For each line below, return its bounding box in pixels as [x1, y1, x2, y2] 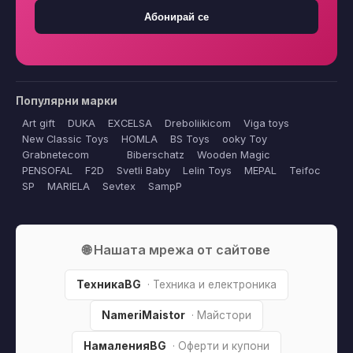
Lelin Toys [183, 165, 232, 177]
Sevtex [102, 180, 136, 193]
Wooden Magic [197, 149, 270, 162]
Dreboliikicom [165, 117, 231, 130]
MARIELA [47, 180, 90, 193]
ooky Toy [222, 133, 267, 146]
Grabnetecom [22, 149, 89, 162]
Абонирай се [144, 10, 209, 23]
